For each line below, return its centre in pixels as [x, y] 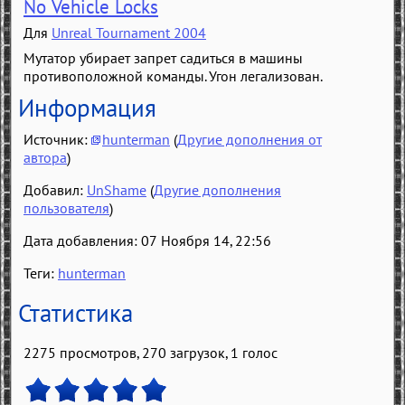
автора [45, 157]
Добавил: [55, 189]
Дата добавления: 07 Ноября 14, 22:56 [147, 240]
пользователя [66, 207]
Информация [87, 107]
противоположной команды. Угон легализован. [173, 75]
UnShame [117, 189]
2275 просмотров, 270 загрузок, [127, 352]
